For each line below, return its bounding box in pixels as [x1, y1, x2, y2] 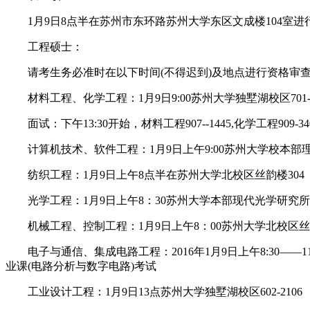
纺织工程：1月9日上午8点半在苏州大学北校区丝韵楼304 [6, 168, 307, 181]
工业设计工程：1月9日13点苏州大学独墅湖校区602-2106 [6, 285, 305, 298]
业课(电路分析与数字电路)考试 [6, 259, 159, 272]
